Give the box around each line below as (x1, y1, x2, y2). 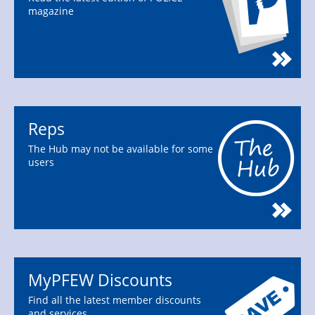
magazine (28, 4, 74, 18)
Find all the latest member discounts (28, 292, 201, 307)
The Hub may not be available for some (28, 141, 213, 155)
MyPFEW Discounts (28, 269, 172, 292)
